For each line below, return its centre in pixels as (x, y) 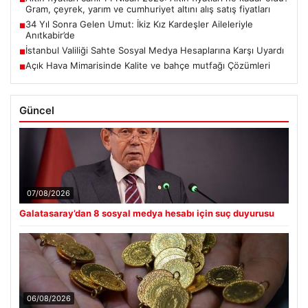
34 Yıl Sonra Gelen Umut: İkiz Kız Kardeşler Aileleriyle (139, 24)
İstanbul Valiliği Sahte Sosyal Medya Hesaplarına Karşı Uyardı (155, 51)
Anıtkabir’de (50, 35)
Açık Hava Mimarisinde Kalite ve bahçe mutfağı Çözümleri (148, 66)
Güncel (37, 111)
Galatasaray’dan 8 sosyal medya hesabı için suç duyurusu (147, 213)
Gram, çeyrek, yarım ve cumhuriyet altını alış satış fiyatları (148, 9)
